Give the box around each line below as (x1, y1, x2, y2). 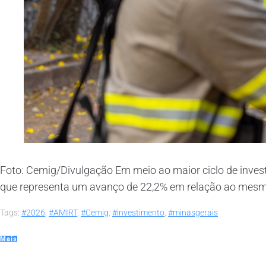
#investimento (112, 207, 164, 217)
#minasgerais (168, 207, 218, 217)
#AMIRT (49, 207, 77, 217)
